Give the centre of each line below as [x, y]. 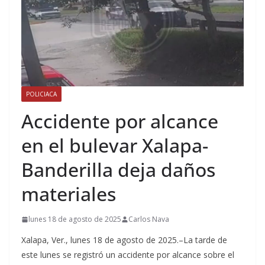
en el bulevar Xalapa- [115, 146]
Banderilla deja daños [118, 170]
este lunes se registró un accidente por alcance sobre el [128, 255]
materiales [69, 194]
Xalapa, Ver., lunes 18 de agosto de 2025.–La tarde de [124, 240]
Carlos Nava [149, 219]
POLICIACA [41, 94]
